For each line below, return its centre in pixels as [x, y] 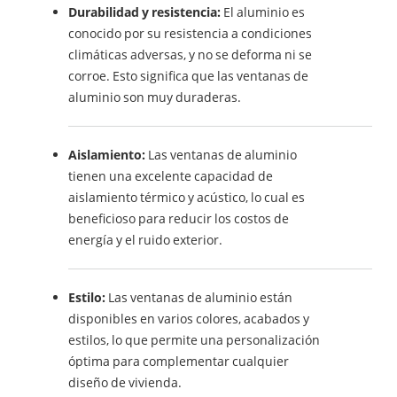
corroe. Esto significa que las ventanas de [189, 76]
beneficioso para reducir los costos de [179, 218]
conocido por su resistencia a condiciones [191, 33]
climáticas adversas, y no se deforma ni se [191, 54]
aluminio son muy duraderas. [155, 97]
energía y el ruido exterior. [146, 240]
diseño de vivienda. [125, 382]
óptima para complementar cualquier [179, 361]
